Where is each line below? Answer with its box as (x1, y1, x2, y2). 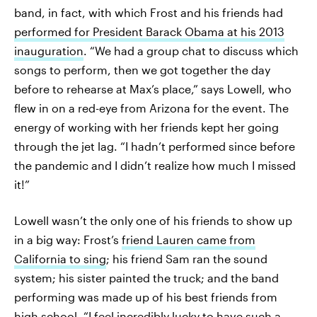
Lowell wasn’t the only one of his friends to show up (14, 214, 292, 227)
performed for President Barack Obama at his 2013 (14, 25, 284, 38)
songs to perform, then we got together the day (14, 63, 270, 76)
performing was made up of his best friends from (14, 290, 277, 304)
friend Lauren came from (122, 233, 255, 246)
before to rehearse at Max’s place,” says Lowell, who (14, 82, 292, 96)
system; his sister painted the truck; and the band (14, 271, 279, 284)
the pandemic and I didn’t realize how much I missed (14, 158, 296, 172)
